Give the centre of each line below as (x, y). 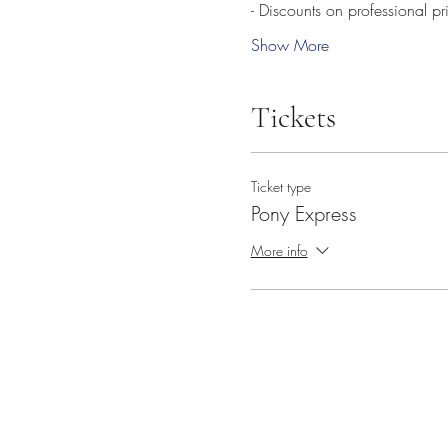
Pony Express (303, 213)
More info (279, 250)
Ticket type (280, 186)
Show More (289, 45)
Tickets (293, 117)
